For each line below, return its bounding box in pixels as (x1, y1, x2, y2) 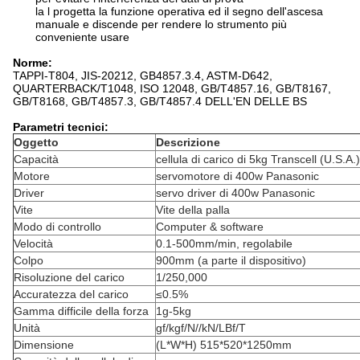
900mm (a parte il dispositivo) (156, 253, 306, 267)
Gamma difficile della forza (14, 304, 149, 317)
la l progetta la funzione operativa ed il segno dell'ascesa (35, 4, 323, 18)
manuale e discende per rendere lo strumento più (35, 17, 287, 31)
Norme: (13, 55, 52, 69)
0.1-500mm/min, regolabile (156, 236, 292, 250)
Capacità (14, 152, 59, 166)
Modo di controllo (14, 219, 101, 233)
